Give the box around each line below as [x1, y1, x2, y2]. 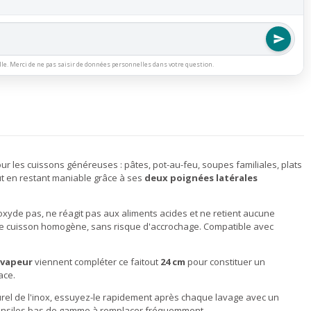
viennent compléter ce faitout [33, 255, 160, 268]
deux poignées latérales [144, 171, 258, 184]
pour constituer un [185, 255, 265, 268]
